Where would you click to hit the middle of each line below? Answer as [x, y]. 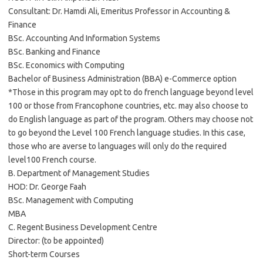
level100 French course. [52, 160]
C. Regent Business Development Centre [83, 227]
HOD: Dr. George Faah [47, 187]
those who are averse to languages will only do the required [117, 146]
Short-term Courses [44, 254]
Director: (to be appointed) [56, 241]
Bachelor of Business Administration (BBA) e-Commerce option [122, 79]
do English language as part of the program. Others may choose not [131, 119]
